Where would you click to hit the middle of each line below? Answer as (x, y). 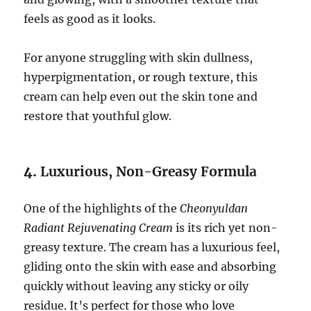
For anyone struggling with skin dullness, (138, 57)
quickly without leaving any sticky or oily (136, 286)
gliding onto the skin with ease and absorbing (150, 266)
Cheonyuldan (214, 208)
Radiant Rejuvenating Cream (99, 227)
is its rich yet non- (226, 227)
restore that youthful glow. (98, 116)
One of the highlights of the (102, 208)
